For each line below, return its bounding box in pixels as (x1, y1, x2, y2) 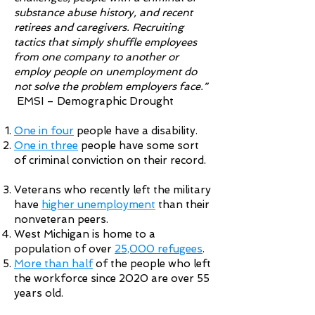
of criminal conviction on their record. (14, 154, 206, 167)
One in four (14, 124, 74, 137)
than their (155, 198, 210, 211)
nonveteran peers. (14, 213, 111, 226)
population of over (14, 243, 115, 255)
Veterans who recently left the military (14, 184, 211, 196)
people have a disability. (77, 124, 200, 137)
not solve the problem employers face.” (14, 80, 207, 93)
